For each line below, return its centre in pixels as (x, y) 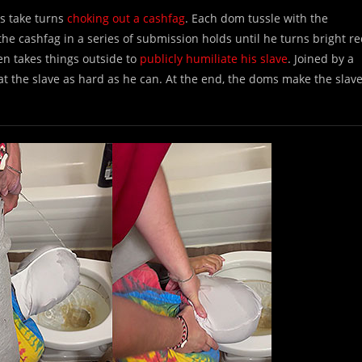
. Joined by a (321, 59)
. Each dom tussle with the (257, 18)
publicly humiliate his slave (214, 59)
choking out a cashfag (126, 18)
